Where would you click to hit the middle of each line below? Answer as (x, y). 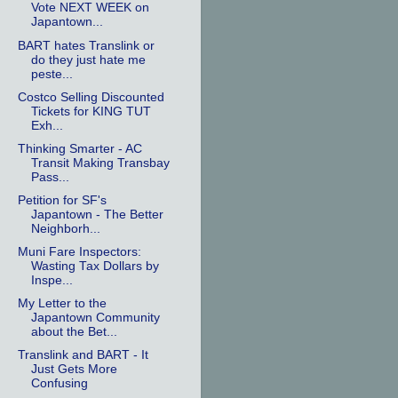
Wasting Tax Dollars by (95, 266)
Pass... (50, 177)
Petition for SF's (62, 200)
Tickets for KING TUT (91, 111)
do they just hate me (88, 60)
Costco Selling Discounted (91, 97)
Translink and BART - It (83, 355)
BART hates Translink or (86, 45)
